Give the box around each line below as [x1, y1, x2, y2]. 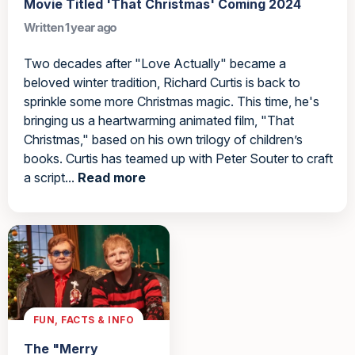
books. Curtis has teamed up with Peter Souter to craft [24, 151, 333, 167]
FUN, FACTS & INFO [33, 313, 135, 326]
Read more [78, 170, 146, 186]
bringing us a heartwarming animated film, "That [24, 113, 294, 129]
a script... [24, 170, 78, 186]
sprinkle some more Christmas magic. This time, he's [24, 94, 319, 110]
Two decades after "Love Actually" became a [24, 55, 286, 72]
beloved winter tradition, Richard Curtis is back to [24, 74, 300, 91]
